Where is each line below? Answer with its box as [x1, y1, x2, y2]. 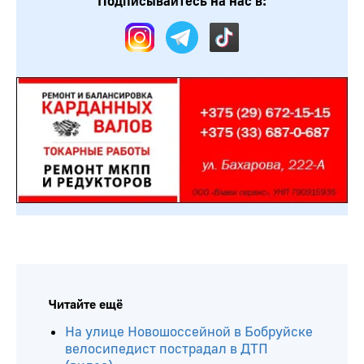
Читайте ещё [49, 297, 123, 314]
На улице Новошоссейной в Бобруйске [65, 323, 313, 341]
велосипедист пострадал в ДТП [65, 340, 268, 358]
